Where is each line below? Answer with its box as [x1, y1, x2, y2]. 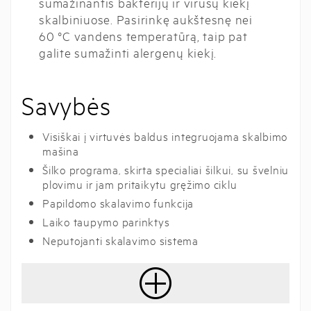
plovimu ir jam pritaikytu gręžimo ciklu [42, 176, 237, 191]
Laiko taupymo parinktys [42, 214, 170, 228]
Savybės [22, 91, 111, 120]
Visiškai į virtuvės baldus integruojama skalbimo [42, 128, 287, 143]
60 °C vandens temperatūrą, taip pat [39, 27, 248, 44]
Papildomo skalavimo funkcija [42, 195, 194, 210]
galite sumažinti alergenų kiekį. [39, 44, 217, 60]
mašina [42, 143, 79, 158]
